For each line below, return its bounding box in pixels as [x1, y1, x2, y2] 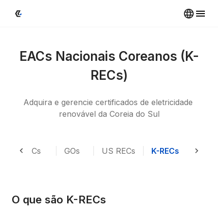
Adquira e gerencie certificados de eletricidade [23, 97, 193, 107]
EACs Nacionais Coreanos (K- [19, 49, 199, 64]
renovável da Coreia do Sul [58, 109, 160, 119]
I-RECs [15, 146, 41, 156]
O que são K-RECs [12, 193, 106, 206]
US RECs [102, 146, 135, 156]
